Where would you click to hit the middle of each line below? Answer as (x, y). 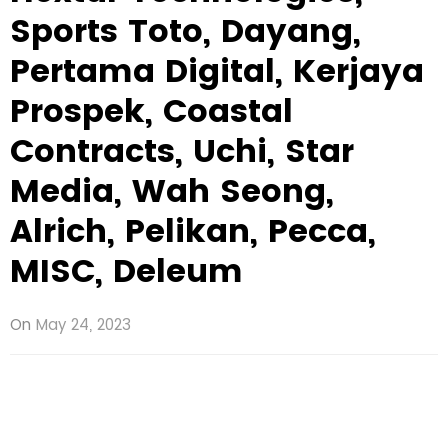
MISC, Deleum (126, 270)
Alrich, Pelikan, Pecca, (193, 230)
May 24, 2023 (83, 324)
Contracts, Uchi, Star (182, 150)
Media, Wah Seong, (172, 190)
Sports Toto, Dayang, (185, 30)
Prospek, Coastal (151, 110)
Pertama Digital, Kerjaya (217, 70)
